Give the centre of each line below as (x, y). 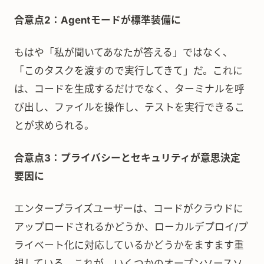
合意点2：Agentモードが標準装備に (98, 20)
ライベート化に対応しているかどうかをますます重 (129, 245)
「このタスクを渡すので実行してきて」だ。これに (128, 71)
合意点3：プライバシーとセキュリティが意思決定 (127, 158)
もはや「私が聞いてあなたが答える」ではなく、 (123, 52)
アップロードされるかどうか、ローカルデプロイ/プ (131, 227)
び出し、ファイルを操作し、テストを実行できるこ (129, 107)
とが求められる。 (54, 126)
